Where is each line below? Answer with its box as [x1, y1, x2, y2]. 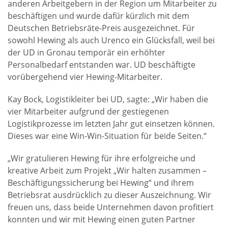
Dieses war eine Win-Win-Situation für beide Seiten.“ [8, 130, 207, 141]
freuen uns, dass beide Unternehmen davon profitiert [8, 202, 214, 213]
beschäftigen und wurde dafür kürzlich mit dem [8, 10, 189, 21]
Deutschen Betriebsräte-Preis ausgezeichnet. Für [8, 22, 195, 34]
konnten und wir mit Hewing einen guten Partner [8, 214, 195, 225]
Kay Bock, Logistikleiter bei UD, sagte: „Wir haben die [8, 94, 208, 105]
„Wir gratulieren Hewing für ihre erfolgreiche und [8, 153, 195, 164]
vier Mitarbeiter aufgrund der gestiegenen [8, 106, 169, 117]
